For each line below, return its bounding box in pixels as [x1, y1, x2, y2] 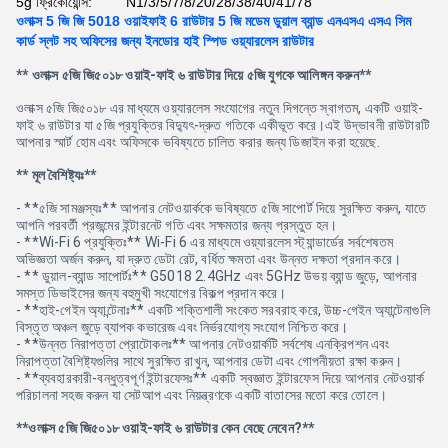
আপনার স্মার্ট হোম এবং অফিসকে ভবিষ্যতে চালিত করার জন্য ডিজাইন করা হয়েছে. [16, 134, 380, 150]
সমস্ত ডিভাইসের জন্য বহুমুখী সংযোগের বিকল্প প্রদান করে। [16, 285, 287, 301]
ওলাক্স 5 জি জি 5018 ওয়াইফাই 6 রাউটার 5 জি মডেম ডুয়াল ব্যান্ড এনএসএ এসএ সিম [16, 13, 411, 29]
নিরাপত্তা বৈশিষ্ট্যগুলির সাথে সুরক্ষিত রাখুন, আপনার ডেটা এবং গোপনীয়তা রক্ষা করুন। [16, 353, 403, 369]
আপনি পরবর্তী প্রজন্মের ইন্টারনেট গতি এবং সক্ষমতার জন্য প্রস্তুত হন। [16, 217, 338, 233]
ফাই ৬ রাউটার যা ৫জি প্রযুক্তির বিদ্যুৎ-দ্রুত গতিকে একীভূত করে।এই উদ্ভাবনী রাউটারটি [16, 117, 431, 133]
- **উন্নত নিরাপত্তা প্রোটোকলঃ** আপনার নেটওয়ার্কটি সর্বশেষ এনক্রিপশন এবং [16, 336, 390, 352]
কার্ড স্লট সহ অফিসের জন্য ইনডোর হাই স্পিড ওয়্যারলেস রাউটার [16, 33, 314, 49]
